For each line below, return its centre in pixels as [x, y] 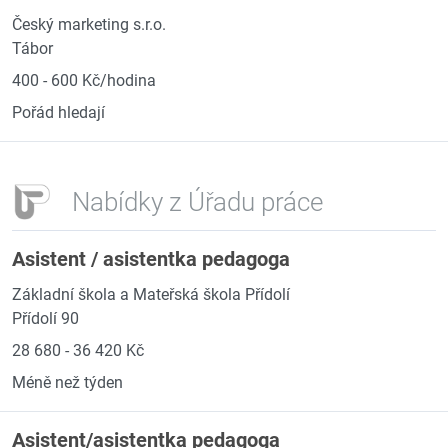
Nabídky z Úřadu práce [197, 201]
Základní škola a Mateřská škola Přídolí [151, 294]
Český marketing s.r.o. [89, 24]
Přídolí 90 [45, 318]
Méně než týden [67, 382]
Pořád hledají [58, 112]
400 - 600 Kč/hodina [84, 80]
